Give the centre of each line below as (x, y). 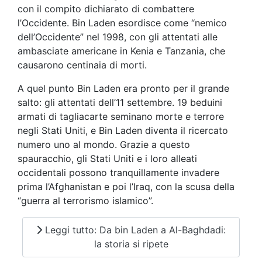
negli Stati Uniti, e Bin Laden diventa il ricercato (123, 130)
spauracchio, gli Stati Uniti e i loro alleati (107, 158)
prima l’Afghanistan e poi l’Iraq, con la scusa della (126, 186)
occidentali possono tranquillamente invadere (118, 172)
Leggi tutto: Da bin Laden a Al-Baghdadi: (134, 230)
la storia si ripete (131, 244)
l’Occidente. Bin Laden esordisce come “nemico (122, 23)
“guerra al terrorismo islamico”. (85, 200)
